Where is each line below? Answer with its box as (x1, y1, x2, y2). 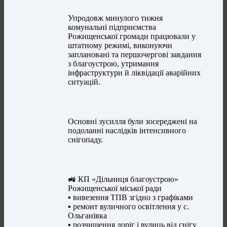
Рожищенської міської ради (68, 184, 162, 193)
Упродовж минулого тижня (68, 14, 163, 23)
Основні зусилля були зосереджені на (68, 117, 198, 126)
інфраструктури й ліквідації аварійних (68, 68, 201, 78)
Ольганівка (68, 211, 107, 220)
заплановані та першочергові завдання (68, 50, 202, 59)
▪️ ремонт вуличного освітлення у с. (68, 202, 190, 211)
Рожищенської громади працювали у (68, 32, 196, 41)
